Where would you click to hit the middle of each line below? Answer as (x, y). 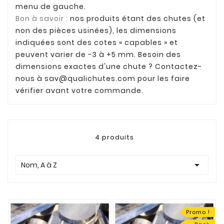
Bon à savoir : (42, 19)
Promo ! (198, 212)
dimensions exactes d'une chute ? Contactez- (109, 67)
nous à (30, 79)
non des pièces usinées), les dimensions (96, 31)
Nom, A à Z (39, 165)
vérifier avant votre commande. (79, 91)
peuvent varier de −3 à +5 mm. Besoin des (98, 55)
